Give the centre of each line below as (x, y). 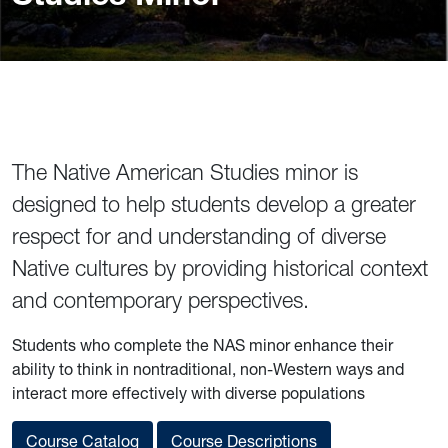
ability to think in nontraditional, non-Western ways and (208, 369)
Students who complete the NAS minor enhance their (202, 345)
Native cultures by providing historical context (220, 269)
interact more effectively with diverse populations (188, 393)
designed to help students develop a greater (214, 205)
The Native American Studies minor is (185, 173)
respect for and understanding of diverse (199, 237)
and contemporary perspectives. (160, 301)
